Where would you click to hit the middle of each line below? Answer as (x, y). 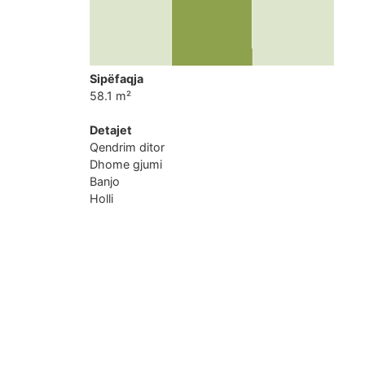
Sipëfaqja (117, 79)
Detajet (111, 130)
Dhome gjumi (126, 164)
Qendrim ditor (128, 147)
